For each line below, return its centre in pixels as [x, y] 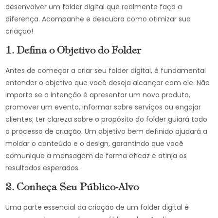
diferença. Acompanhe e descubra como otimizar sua [98, 19]
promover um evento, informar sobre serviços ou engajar [103, 107]
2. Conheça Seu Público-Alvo [72, 188]
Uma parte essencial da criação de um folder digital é [97, 207]
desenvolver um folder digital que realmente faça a [94, 7]
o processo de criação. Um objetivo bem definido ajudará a [107, 131]
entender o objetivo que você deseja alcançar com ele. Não [108, 83]
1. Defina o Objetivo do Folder [73, 51]
